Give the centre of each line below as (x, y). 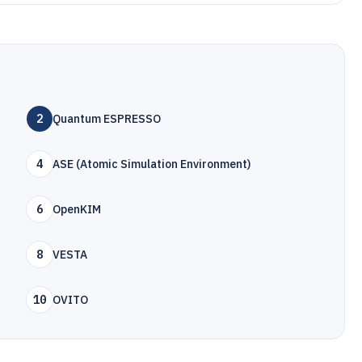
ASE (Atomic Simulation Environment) (152, 164)
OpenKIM (77, 209)
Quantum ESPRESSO (107, 119)
